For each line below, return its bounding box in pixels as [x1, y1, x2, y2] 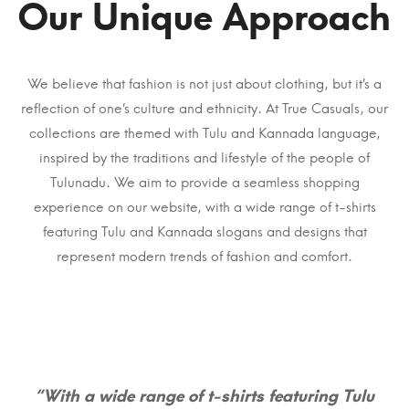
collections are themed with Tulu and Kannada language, [28, 124, 381, 142]
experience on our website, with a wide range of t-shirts [33, 198, 376, 215]
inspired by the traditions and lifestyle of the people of [39, 149, 370, 166]
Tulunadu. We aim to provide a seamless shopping [49, 173, 360, 191]
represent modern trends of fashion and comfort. [57, 247, 352, 265]
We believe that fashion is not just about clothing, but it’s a [27, 75, 382, 92]
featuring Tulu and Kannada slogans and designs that [42, 223, 367, 240]
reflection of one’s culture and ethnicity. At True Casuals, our [21, 100, 388, 117]
